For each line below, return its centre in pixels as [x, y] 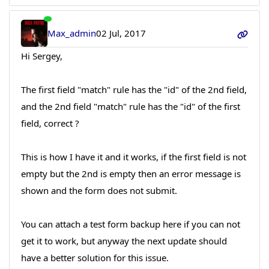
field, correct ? [50, 123]
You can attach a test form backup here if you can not [130, 224]
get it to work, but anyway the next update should [124, 240]
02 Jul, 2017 [121, 33]
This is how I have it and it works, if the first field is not [133, 156]
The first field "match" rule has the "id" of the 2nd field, [134, 89]
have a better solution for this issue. [95, 257]
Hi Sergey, [41, 56]
